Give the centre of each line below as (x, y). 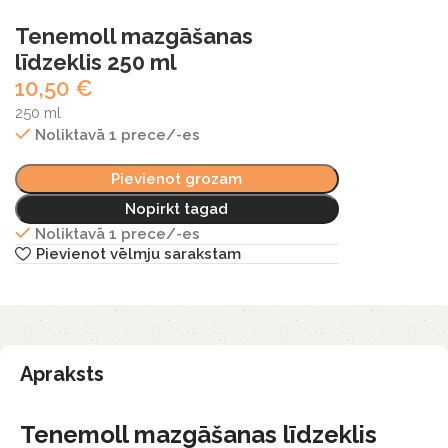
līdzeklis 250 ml (96, 61)
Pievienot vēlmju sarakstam (138, 253)
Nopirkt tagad (177, 208)
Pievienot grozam (177, 178)
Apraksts (62, 374)
